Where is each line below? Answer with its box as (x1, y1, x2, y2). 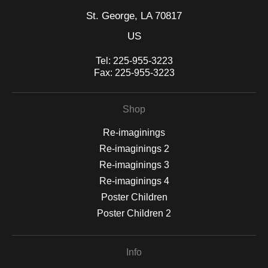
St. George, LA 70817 (86, 10, 182, 22)
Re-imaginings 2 (99, 144, 169, 154)
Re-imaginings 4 (99, 176, 169, 186)
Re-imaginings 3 (99, 160, 169, 170)
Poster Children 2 (97, 208, 171, 218)
